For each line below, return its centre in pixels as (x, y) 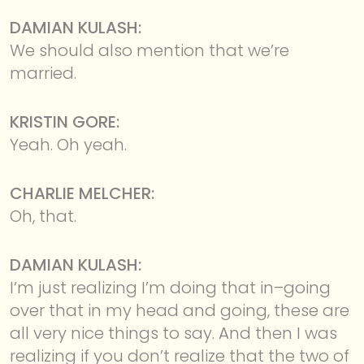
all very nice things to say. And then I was (173, 333)
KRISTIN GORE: (65, 121)
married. (43, 73)
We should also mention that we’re (149, 50)
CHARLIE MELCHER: (82, 193)
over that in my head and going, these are (180, 310)
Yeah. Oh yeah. (68, 144)
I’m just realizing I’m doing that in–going (170, 287)
